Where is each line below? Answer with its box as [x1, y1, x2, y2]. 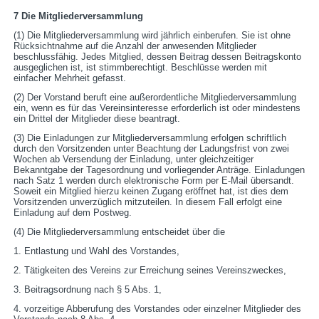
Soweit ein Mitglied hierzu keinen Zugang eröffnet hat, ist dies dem [14, 186, 289, 197]
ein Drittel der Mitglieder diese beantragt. [14, 113, 181, 125]
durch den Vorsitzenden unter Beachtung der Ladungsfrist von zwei [14, 143, 290, 155]
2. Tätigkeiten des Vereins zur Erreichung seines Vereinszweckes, [14, 265, 287, 276]
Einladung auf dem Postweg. [14, 207, 132, 219]
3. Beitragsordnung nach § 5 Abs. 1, [14, 284, 162, 296]
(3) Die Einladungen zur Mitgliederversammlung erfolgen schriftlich [14, 132, 287, 144]
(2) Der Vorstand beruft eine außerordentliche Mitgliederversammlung [14, 92, 297, 103]
